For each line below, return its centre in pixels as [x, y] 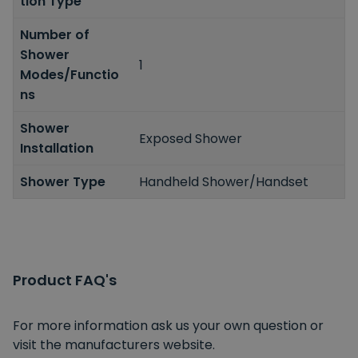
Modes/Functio [70, 75]
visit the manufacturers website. [114, 345]
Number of [55, 35]
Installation [57, 149]
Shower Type [63, 182]
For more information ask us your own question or [168, 326]
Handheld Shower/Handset [224, 182]
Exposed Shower [191, 138]
